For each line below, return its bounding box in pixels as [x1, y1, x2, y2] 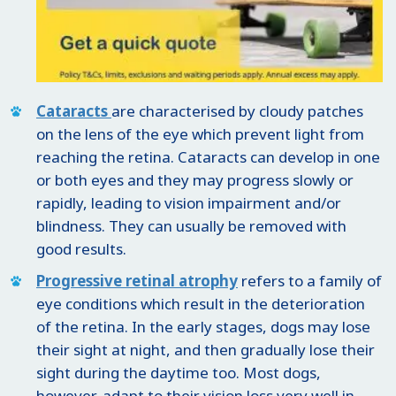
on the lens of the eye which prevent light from [36, 124, 364, 145]
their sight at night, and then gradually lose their [36, 339, 375, 361]
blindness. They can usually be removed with [36, 216, 346, 237]
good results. [36, 239, 126, 260]
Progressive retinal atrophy [36, 270, 238, 292]
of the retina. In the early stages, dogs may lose [36, 316, 370, 338]
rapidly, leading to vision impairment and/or [36, 193, 341, 214]
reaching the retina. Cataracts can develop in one [36, 147, 380, 168]
